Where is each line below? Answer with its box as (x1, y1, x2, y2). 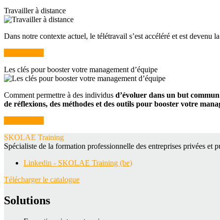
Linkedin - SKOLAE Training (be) (24, 158, 132, 167)
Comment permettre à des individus (4, 90, 115, 99)
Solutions (4, 193, 50, 207)
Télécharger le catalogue (4, 175, 80, 184)
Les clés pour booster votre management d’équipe (4, 65, 158, 74)
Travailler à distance (4, 6, 66, 15)
